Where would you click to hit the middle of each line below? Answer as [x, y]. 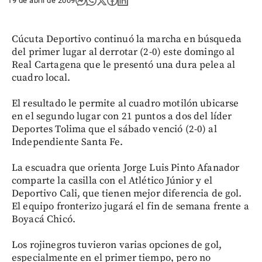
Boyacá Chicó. [44, 219]
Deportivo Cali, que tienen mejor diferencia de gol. [127, 194]
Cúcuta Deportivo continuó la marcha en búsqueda [127, 39]
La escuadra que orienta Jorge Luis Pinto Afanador [126, 168]
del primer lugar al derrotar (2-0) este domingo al [123, 52]
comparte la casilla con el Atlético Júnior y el [112, 181]
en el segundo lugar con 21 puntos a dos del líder [122, 116]
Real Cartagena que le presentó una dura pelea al [124, 65]
